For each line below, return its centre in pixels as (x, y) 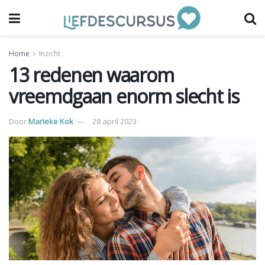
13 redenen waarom (91, 75)
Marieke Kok (51, 121)
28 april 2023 (114, 121)
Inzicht (50, 54)
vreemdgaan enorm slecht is (124, 96)
